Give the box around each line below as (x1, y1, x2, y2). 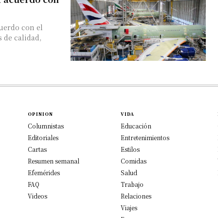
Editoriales (28, 133, 59, 142)
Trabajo (121, 180, 144, 188)
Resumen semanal (28, 156, 80, 165)
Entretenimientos (121, 133, 169, 142)
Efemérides (28, 168, 60, 177)
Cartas (28, 145, 47, 153)
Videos (28, 191, 48, 200)
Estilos (121, 145, 140, 153)
